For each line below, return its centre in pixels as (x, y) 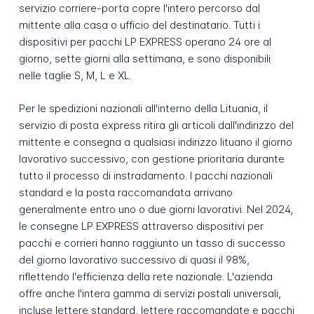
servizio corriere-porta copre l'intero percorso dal (139, 8)
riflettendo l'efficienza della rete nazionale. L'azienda (145, 277)
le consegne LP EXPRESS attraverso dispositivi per (141, 226)
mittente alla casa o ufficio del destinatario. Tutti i (139, 25)
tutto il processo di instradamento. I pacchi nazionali (145, 176)
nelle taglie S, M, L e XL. (75, 76)
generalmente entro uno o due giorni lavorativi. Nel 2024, (156, 210)
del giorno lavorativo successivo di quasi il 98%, (134, 260)
